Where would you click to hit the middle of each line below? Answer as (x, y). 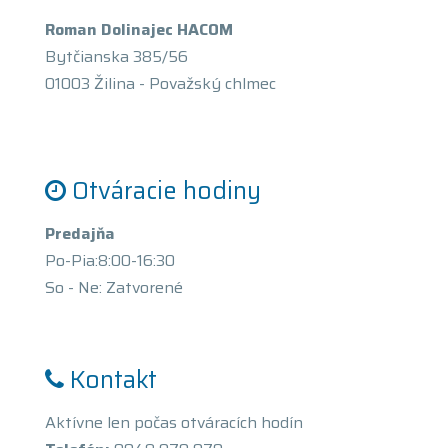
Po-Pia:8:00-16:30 (110, 260)
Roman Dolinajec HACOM (139, 29)
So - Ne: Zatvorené (114, 287)
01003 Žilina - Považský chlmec (160, 83)
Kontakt (113, 380)
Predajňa (80, 233)
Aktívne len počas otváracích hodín (174, 422)
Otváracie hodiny (166, 191)
